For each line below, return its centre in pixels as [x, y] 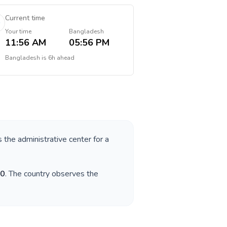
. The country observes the [52, 174]
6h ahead [61, 58]
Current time [25, 18]
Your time [18, 31]
